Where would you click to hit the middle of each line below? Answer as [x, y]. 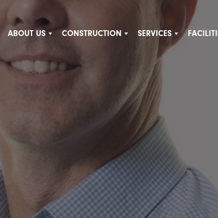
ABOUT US [27, 33]
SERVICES [154, 33]
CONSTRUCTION [91, 33]
